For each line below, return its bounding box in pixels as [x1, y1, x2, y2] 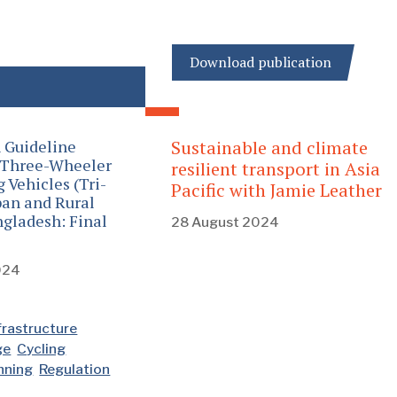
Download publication [189, 52, 331, 73]
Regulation [39, 361, 111, 378]
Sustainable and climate [170, 136, 368, 160]
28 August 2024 [170, 214, 279, 231]
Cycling [17, 340, 66, 358]
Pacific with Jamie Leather [170, 178, 382, 203]
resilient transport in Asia [170, 157, 380, 182]
